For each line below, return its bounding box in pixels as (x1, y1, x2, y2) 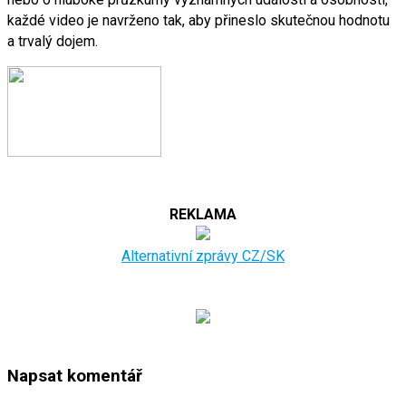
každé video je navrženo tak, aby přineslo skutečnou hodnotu (7, 11, 390, 29)
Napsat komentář (7, 366, 142, 387)
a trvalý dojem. (7, 32, 98, 50)
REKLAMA (169, 205, 237, 223)
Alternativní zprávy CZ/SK (121, 246, 285, 265)
